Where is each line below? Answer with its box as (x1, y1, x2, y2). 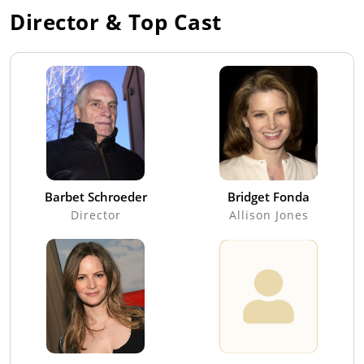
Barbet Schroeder (44, 188, 147, 206)
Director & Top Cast (10, 7, 222, 37)
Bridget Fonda (227, 188, 310, 206)
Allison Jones (228, 207, 309, 223)
